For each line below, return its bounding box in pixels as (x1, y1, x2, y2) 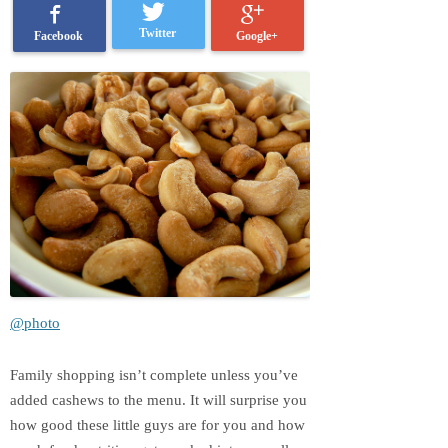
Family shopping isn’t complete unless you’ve (10, 366, 298, 383)
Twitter (139, 26, 177, 41)
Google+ (235, 28, 278, 43)
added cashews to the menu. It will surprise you (10, 391, 307, 408)
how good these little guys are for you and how (10, 416, 305, 433)
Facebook (34, 28, 84, 43)
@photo (10, 314, 60, 331)
